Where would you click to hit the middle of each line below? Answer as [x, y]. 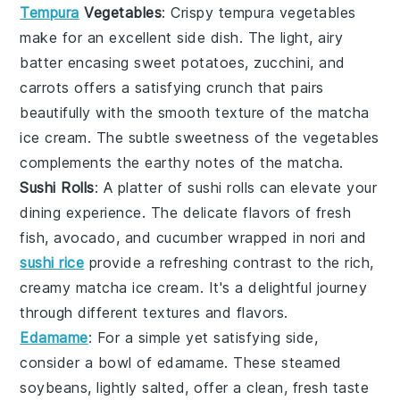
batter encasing [77, 62]
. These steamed [283, 362]
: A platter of [141, 187]
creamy [48, 287]
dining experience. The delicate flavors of [168, 212]
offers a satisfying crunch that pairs [196, 87]
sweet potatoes [190, 62]
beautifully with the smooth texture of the [169, 112]
